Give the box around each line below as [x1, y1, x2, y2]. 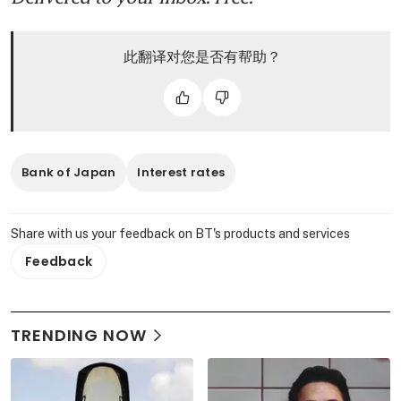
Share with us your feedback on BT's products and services [11, 226, 350, 242]
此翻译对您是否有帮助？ [123, 47, 281, 67]
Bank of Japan [21, 164, 116, 182]
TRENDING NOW [11, 324, 147, 347]
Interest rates [137, 164, 226, 182]
